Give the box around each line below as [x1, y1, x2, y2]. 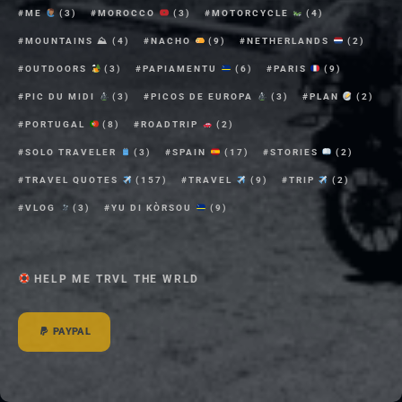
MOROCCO [98, 7, 160, 18]
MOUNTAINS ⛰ [25, 35, 109, 46]
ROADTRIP [141, 118, 203, 129]
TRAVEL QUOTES [25, 174, 122, 185]
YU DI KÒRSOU [111, 202, 197, 213]
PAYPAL [49, 325, 92, 337]
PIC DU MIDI [25, 91, 99, 101]
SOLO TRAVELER [25, 146, 120, 157]
